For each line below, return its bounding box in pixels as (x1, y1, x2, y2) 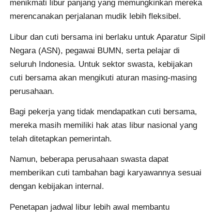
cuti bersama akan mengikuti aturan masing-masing (10, 73, 197, 82)
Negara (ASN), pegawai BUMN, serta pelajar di (10, 46, 180, 55)
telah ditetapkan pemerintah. (10, 134, 112, 143)
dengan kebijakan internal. (10, 182, 104, 191)
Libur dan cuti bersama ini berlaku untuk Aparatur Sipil (10, 32, 205, 42)
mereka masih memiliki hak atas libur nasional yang (10, 121, 197, 130)
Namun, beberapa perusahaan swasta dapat (10, 155, 169, 164)
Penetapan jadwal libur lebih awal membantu (10, 202, 170, 212)
